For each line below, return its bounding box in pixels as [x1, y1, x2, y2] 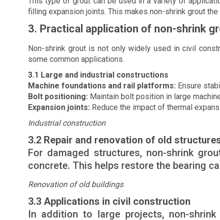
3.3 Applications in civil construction [28, 195, 191, 207]
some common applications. [28, 55, 124, 64]
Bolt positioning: [28, 92, 88, 101]
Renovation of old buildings [28, 180, 123, 189]
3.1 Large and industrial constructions [28, 70, 168, 80]
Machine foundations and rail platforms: [28, 81, 176, 90]
